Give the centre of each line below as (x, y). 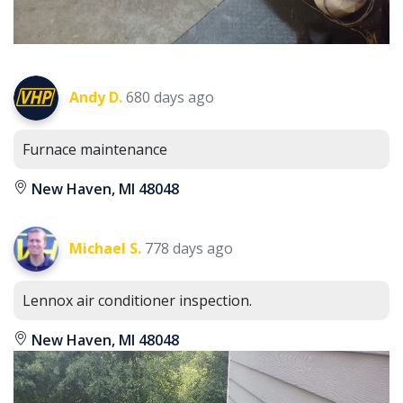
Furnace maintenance (95, 150)
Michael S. (105, 249)
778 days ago (189, 249)
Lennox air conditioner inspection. (137, 301)
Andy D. (96, 98)
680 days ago (170, 98)
